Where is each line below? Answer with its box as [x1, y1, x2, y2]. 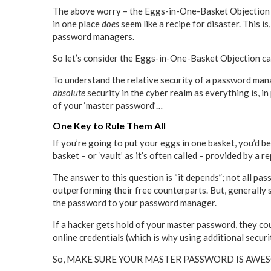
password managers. [53, 31, 134, 42]
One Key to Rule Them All [53, 120, 166, 132]
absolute [53, 87, 85, 99]
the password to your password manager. [53, 197, 217, 209]
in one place [53, 18, 102, 30]
